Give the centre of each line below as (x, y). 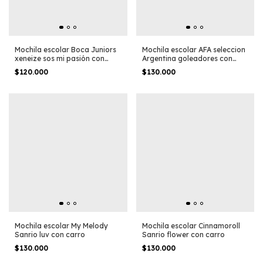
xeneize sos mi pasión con (60, 59)
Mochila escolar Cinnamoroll (191, 225)
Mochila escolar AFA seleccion (193, 50)
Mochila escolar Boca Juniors (65, 50)
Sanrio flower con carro (183, 234)
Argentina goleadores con (187, 59)
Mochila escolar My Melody (61, 225)
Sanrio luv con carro (50, 234)
